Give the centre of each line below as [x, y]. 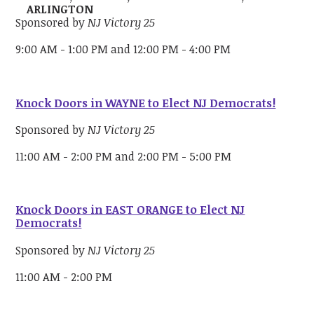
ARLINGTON [60, 9]
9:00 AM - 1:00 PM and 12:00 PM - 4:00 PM [123, 49]
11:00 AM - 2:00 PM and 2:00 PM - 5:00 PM [125, 156]
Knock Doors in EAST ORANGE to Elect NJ [130, 210]
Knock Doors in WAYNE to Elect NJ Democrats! [146, 103]
